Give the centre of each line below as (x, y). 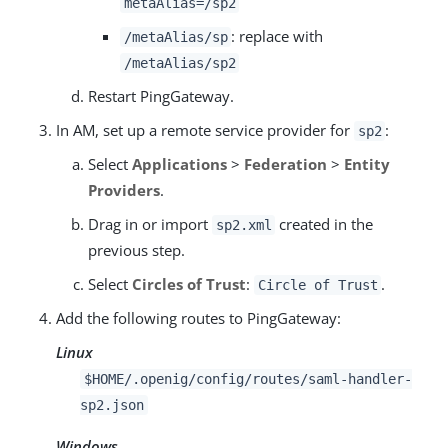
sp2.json (112, 405)
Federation (285, 164)
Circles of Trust (189, 284)
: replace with (277, 36)
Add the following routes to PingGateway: (198, 318)
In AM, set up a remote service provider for (205, 130)
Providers (124, 190)
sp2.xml (243, 225)
